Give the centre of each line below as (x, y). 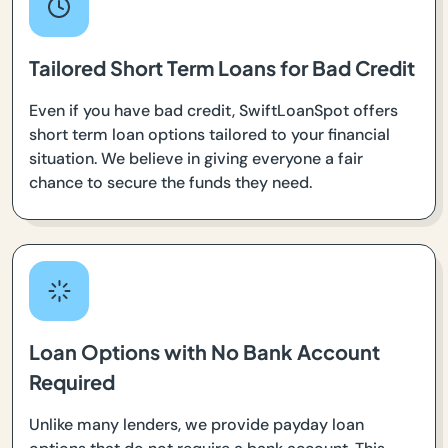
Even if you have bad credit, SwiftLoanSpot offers (213, 110)
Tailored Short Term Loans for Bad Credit (222, 67)
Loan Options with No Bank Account (204, 351)
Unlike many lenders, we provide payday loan (196, 424)
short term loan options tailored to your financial (209, 134)
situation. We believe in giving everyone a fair (196, 158)
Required (72, 381)
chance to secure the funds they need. (170, 182)
